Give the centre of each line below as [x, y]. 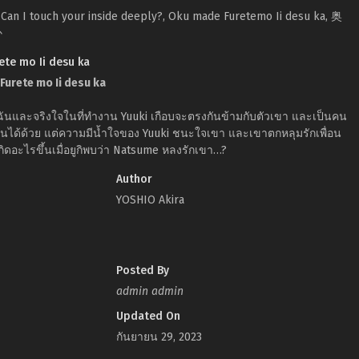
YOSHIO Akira [150, 200]
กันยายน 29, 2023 [159, 337]
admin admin [149, 291]
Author [134, 179]
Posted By [142, 270]
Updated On [148, 316]
